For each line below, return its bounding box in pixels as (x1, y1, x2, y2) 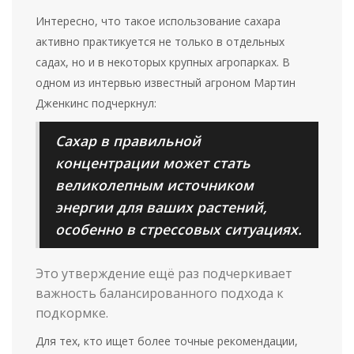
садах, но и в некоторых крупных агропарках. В (36, 55, 291, 70)
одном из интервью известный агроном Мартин (36, 75, 296, 91)
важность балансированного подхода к (36, 284, 284, 303)
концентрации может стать (55, 153, 250, 173)
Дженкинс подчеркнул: (36, 96, 157, 111)
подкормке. (36, 304, 108, 322)
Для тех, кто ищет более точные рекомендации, (36, 333, 299, 349)
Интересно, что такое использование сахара (36, 13, 281, 29)
